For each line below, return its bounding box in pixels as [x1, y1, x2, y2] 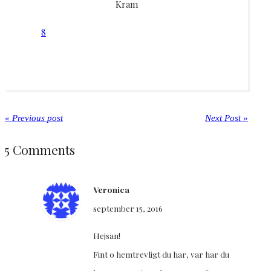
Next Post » [205, 113, 248, 123]
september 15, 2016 [93, 203, 163, 214]
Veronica [93, 184, 129, 195]
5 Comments [5, 141, 75, 158]
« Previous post [5, 113, 63, 123]
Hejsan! [93, 229, 120, 241]
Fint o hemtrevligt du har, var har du [93, 248, 229, 260]
